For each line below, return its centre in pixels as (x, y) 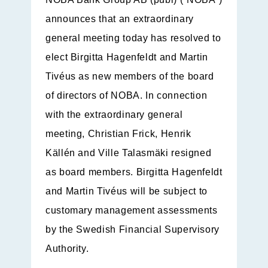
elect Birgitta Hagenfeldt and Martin (127, 57)
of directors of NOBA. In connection (127, 96)
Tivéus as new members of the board (130, 77)
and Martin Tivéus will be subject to (127, 191)
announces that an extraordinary (120, 19)
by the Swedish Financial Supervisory (133, 230)
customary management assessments (132, 211)
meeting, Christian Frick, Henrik (118, 134)
